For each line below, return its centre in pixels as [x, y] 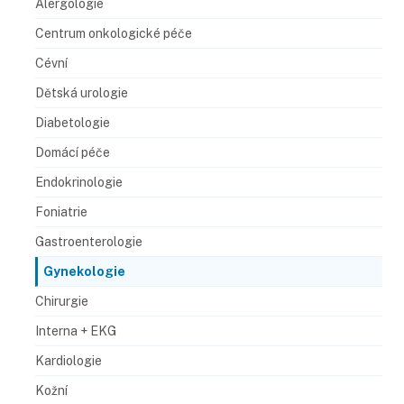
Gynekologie [84, 271]
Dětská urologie [82, 92]
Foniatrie [61, 211]
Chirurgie [62, 301]
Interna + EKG [76, 331]
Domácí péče [73, 152]
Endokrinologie [79, 182]
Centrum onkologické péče [114, 33]
